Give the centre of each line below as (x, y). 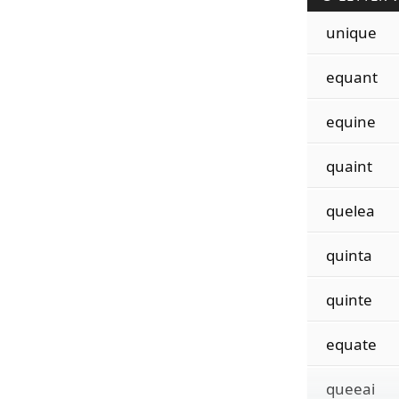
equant (351, 77)
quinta (349, 255)
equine (350, 122)
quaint (349, 166)
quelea (350, 211)
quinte (349, 300)
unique (351, 33)
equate (351, 344)
